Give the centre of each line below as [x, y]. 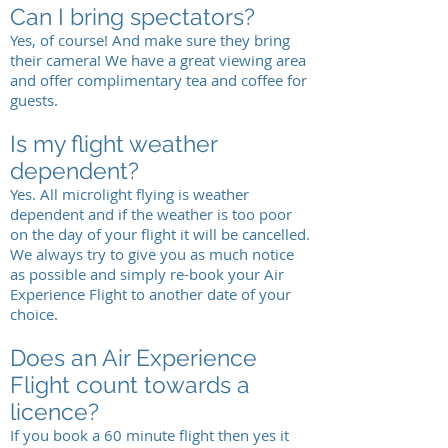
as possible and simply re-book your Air [147, 274]
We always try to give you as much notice [152, 254]
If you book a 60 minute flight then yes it [149, 435]
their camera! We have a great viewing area [158, 60]
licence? [54, 411]
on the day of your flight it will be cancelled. [160, 234]
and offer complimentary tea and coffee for [158, 80]
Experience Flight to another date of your [150, 294]
